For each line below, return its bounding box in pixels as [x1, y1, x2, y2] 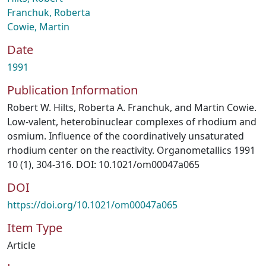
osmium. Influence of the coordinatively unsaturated [7, 129, 244, 142]
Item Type [7, 220, 62, 236]
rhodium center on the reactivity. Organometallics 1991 [7, 144, 255, 157]
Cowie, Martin [7, 20, 69, 33]
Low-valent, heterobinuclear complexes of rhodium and [7, 115, 256, 128]
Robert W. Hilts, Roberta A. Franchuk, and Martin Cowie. [7, 101, 256, 114]
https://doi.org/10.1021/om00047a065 [7, 198, 178, 211]
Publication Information [7, 82, 138, 98]
